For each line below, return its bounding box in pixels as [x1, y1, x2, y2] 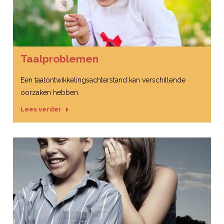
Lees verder [20, 105, 61, 113]
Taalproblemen [20, 52, 98, 65]
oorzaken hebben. [20, 88, 79, 96]
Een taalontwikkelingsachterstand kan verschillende [20, 76, 185, 84]
